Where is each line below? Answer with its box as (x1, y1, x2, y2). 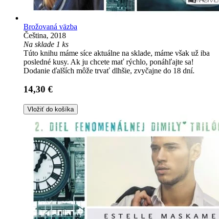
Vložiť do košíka (27, 106, 74, 113)
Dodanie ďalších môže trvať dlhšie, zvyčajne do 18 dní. (23, 66, 195, 75)
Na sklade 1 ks (23, 40, 68, 48)
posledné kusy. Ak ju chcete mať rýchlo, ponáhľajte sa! (23, 57, 194, 66)
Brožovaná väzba (23, 22, 77, 31)
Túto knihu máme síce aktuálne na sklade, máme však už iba (23, 48, 210, 57)
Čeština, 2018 (23, 31, 66, 40)
